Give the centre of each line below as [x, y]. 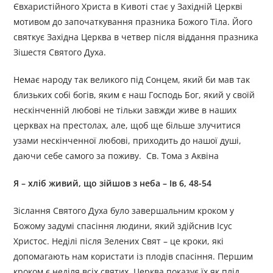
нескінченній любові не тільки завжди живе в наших [125, 110]
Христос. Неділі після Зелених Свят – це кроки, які [119, 241]
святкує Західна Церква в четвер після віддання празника [136, 37]
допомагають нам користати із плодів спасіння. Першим [133, 257]
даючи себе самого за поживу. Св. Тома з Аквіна [116, 156]
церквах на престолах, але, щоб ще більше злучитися [127, 126]
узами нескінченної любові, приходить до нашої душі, [128, 141]
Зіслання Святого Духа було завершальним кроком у [124, 211]
